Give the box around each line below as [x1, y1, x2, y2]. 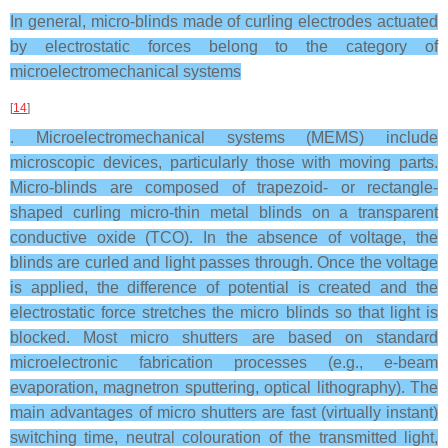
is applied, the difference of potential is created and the [10, 279, 438, 296]
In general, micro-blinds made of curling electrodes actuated [10, 13, 438, 30]
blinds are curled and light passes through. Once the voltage [10, 254, 438, 271]
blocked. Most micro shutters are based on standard [10, 329, 438, 346]
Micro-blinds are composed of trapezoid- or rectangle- [10, 179, 438, 196]
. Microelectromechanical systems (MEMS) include [10, 129, 438, 146]
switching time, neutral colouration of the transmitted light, [10, 429, 438, 446]
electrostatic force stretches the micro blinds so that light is [10, 304, 438, 321]
